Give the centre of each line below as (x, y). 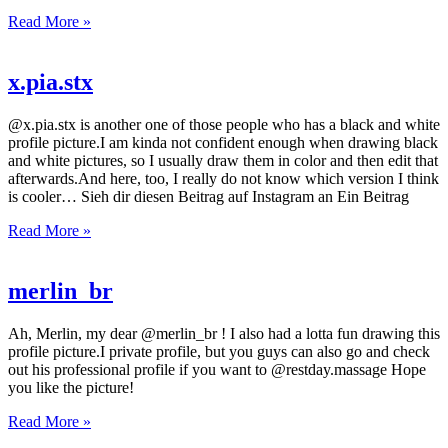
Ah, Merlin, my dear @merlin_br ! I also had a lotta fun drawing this (224, 333)
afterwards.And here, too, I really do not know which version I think (223, 178)
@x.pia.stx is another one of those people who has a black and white (224, 124)
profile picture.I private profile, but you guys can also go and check (219, 351)
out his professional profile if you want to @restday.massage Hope (217, 369)
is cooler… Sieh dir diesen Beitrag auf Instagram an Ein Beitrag (208, 196)
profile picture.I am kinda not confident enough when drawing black (223, 142)
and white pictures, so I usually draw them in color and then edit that (223, 160)
